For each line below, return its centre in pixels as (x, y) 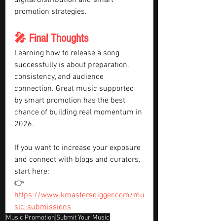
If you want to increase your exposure (78, 148)
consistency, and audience (60, 77)
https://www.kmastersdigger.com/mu (79, 195)
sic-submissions (43, 207)
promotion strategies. (51, 12)
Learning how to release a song (68, 53)
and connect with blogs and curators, (78, 160)
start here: (32, 172)
